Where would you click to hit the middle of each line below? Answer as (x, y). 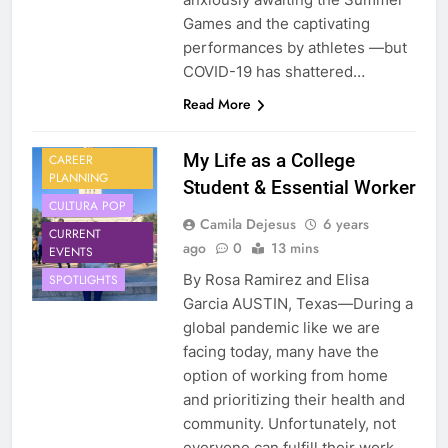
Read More (216, 104)
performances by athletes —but (294, 48)
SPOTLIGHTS (83, 279)
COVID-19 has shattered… (273, 72)
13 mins (294, 248)
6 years (345, 224)
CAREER (71, 159)
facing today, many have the (280, 352)
